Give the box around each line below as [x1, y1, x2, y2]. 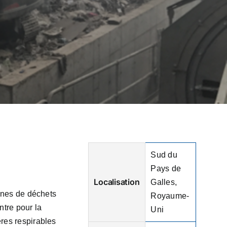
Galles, [150, 178, 177, 187]
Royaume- [150, 192, 190, 201]
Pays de [150, 164, 181, 173]
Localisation [94, 177, 140, 187]
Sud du [150, 150, 177, 160]
